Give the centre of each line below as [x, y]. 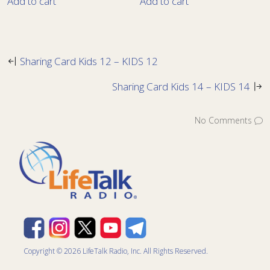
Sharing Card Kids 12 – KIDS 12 [89, 61]
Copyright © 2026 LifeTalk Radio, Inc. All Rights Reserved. [116, 251]
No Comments [223, 121]
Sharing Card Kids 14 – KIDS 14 [181, 87]
